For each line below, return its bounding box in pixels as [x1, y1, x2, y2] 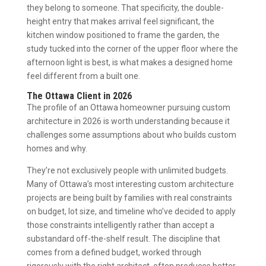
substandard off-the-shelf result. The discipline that [26, 233, 220, 243]
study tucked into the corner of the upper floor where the [26, 43, 238, 53]
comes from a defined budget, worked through [26, 247, 201, 257]
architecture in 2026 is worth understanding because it [26, 116, 230, 126]
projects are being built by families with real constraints [26, 192, 232, 202]
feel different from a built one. [26, 71, 140, 81]
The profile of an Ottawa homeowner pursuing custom [26, 102, 230, 112]
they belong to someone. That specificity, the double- [26, 2, 224, 12]
